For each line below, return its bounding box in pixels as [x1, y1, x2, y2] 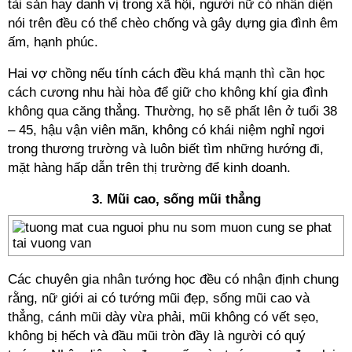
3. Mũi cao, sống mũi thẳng [91, 192, 261, 207]
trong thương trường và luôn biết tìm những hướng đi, [8, 141, 324, 156]
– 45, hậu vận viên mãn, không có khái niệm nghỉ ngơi [8, 123, 324, 137]
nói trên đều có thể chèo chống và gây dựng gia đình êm [8, 16, 338, 31]
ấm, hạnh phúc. [8, 35, 98, 49]
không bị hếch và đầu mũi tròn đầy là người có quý [8, 328, 306, 343]
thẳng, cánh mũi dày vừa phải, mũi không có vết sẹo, [8, 310, 319, 324]
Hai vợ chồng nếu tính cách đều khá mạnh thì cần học [8, 66, 325, 81]
